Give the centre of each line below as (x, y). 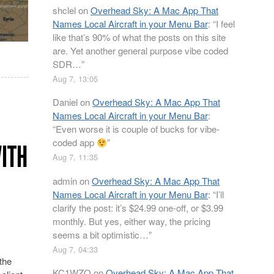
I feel (225, 23)
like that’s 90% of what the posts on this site (139, 37)
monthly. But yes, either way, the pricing (131, 221)
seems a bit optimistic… (101, 234)
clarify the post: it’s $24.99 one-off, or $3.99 (138, 207)
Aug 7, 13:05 (75, 78)
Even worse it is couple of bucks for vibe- (138, 129)
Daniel (65, 102)
